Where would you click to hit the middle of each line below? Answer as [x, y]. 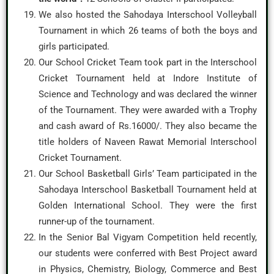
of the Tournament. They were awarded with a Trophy [148, 110]
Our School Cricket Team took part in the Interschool [148, 62]
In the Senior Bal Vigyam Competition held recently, [148, 237]
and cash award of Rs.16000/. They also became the [148, 126]
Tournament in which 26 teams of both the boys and [148, 31]
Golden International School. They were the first [148, 206]
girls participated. [74, 46]
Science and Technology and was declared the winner [148, 94]
